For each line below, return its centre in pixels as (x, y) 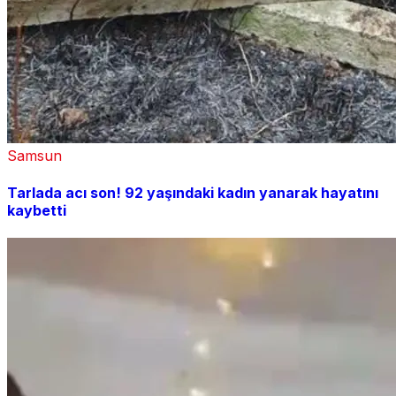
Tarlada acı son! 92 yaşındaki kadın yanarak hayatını (193, 192)
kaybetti (37, 210)
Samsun (34, 156)
